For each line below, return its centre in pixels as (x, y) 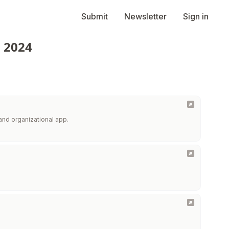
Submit (94, 16)
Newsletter (145, 16)
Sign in (196, 16)
